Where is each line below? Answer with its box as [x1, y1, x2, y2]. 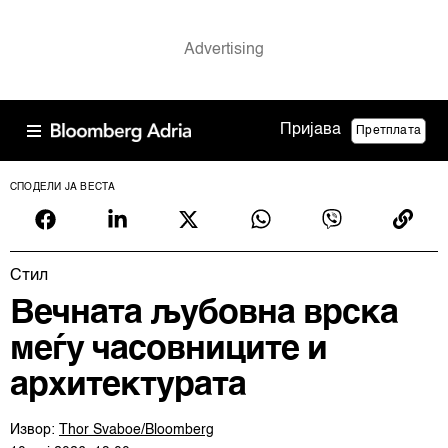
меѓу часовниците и [10, 333, 327, 367]
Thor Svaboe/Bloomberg [59, 423, 214, 437]
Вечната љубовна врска [10, 297, 398, 331]
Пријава [280, 122, 342, 138]
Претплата [356, 124, 421, 137]
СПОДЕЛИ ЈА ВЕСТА [10, 182, 116, 192]
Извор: [10, 423, 59, 437]
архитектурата [10, 369, 246, 403]
